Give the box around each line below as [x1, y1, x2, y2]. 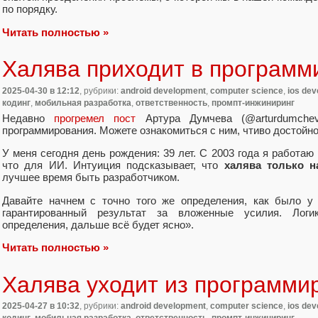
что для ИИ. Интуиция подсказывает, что [2, 159, 224, 172]
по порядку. [2, 3, 57, 16]
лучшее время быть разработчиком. [2, 171, 180, 184]
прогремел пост [54, 112, 136, 125]
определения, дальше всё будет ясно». [2, 218, 194, 231]
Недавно [2, 112, 55, 125]
